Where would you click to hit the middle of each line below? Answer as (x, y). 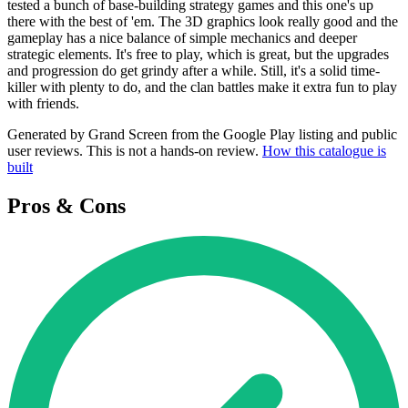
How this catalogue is (324, 150)
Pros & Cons (66, 205)
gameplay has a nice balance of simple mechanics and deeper (182, 37)
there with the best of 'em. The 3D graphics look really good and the (203, 21)
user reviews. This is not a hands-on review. (135, 150)
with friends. (43, 103)
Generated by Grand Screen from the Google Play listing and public (202, 134)
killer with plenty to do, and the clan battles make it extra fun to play (202, 87)
